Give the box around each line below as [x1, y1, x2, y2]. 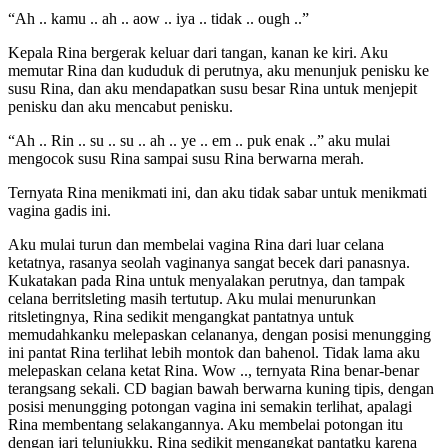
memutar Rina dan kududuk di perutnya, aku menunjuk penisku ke [8, 62, 429, 80]
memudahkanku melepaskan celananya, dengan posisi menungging [8, 326, 431, 344]
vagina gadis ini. [8, 202, 111, 220]
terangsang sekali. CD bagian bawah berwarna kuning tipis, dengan [8, 380, 434, 398]
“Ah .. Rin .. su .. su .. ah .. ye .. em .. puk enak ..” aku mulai [8, 132, 390, 150]
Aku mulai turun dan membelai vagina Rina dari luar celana [8, 236, 384, 254]
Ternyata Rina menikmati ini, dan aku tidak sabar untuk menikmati [8, 184, 427, 202]
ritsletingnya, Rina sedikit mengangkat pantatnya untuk [8, 308, 354, 326]
